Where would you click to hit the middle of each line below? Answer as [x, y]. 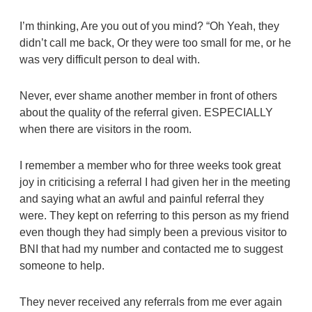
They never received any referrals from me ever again [150, 302]
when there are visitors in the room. [105, 129]
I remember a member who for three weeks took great [150, 165]
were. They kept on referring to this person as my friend [154, 215]
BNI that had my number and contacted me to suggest [151, 249]
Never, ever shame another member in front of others [148, 95]
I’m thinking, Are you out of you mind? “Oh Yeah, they [149, 26]
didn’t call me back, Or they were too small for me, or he [155, 42]
